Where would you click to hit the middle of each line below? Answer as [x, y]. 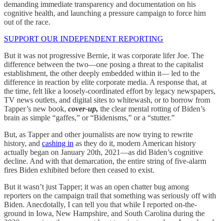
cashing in [58, 143]
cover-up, [83, 109]
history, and [23, 143]
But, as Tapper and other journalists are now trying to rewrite [98, 134]
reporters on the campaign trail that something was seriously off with [110, 195]
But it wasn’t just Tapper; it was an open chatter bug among [96, 186]
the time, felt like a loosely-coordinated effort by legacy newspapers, [110, 91]
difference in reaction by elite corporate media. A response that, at [105, 82]
